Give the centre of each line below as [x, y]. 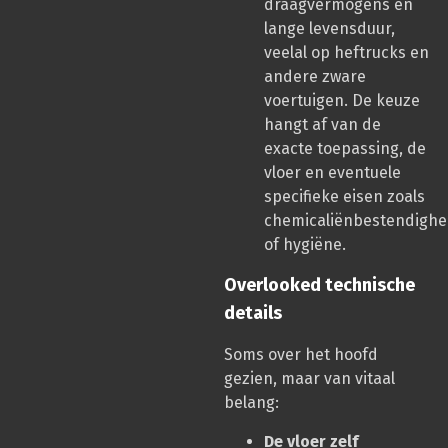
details [253, 313]
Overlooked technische [319, 285]
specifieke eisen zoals [344, 196]
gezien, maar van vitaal [309, 379]
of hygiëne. [305, 244]
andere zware [315, 76]
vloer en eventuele [332, 172]
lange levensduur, [329, 28]
